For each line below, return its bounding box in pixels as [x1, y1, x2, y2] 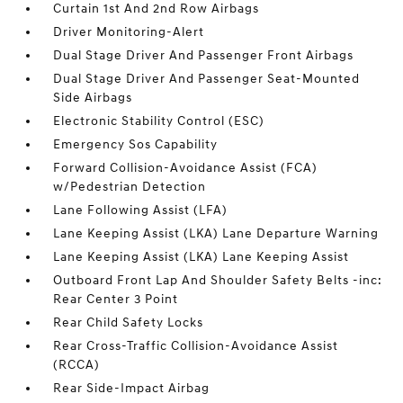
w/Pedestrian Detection [53, 179, 207, 194]
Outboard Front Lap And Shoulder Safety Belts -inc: [53, 273, 383, 288]
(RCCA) [53, 357, 101, 372]
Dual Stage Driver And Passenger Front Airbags [53, 48, 354, 63]
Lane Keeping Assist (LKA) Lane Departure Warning [53, 226, 380, 241]
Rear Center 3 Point [53, 291, 179, 307]
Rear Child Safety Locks [53, 315, 204, 330]
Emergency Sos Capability [53, 137, 219, 152]
